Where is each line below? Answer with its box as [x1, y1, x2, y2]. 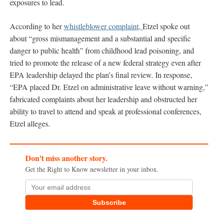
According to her [10, 20, 64, 31]
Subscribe [92, 199, 126, 207]
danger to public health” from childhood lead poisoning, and [10, 45, 194, 55]
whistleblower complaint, [64, 20, 143, 31]
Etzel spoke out [143, 20, 190, 31]
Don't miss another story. [25, 152, 108, 164]
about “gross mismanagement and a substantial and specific [10, 33, 191, 43]
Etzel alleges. [10, 118, 50, 128]
